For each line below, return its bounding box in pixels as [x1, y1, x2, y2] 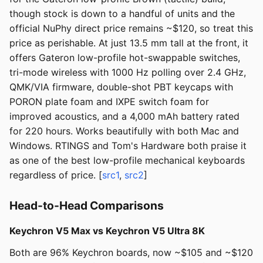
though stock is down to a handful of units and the [9, 8, 235, 20]
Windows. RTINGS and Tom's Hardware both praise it [9, 140, 247, 152]
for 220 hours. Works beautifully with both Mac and [9, 125, 239, 137]
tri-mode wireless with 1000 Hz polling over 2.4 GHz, [9, 66, 246, 79]
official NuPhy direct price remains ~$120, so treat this [9, 22, 253, 35]
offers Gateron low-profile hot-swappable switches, [9, 52, 240, 64]
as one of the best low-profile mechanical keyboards [9, 154, 245, 167]
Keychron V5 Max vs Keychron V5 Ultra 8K [9, 225, 205, 237]
